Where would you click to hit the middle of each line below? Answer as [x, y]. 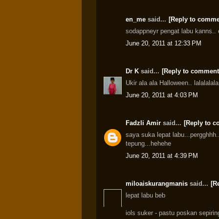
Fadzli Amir [143, 123]
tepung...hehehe [148, 143]
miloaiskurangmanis [157, 183]
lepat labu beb [145, 195]
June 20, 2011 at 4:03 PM [162, 95]
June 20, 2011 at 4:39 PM [162, 155]
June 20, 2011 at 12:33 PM [164, 43]
